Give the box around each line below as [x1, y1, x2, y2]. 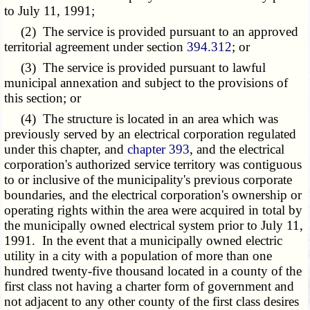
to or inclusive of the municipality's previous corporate [4, 172, 293, 188]
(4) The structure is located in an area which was [4, 111, 279, 127]
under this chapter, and [4, 142, 128, 157]
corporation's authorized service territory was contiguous [4, 157, 302, 172]
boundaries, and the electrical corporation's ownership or [4, 188, 302, 203]
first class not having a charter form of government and [4, 279, 295, 294]
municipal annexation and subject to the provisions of [4, 75, 289, 91]
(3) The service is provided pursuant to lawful [4, 60, 266, 75]
